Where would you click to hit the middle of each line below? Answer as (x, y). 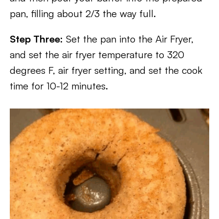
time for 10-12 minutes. (59, 86)
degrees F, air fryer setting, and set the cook (106, 70)
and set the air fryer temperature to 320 (97, 55)
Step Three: (36, 39)
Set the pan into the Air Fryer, (128, 39)
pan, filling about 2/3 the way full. (83, 13)
